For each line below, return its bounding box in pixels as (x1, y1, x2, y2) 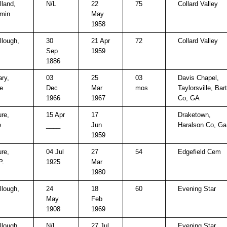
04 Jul (46, 148, 64, 156)
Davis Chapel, (178, 74, 219, 82)
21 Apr (91, 37, 110, 45)
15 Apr (46, 111, 65, 119)
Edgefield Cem (178, 148, 221, 156)
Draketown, (178, 111, 211, 119)
